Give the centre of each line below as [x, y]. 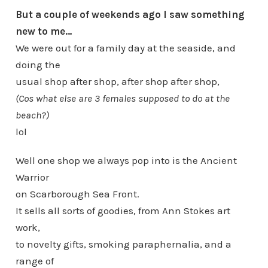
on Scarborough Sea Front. [77, 194]
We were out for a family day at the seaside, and [125, 48]
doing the [38, 65]
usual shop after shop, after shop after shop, [117, 81]
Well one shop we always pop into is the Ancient [126, 160]
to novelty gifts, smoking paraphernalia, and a [123, 244]
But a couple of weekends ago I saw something [130, 14]
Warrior [32, 177]
